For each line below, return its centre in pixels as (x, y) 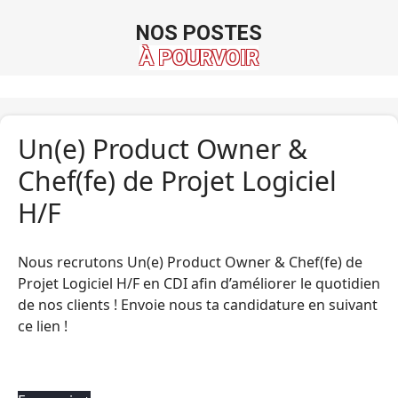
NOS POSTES (199, 33)
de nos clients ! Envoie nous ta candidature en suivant (198, 305)
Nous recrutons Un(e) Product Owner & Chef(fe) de (190, 262)
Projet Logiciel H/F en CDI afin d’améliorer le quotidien (199, 283)
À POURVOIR (199, 58)
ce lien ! (43, 326)
